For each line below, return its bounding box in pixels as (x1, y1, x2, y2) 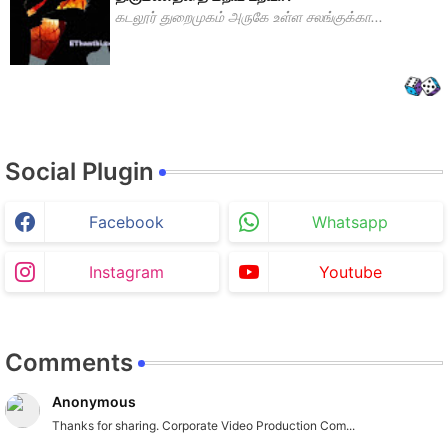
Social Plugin (5, 157, 154, 187)
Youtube (318, 262, 382, 283)
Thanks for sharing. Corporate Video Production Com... (52, 418, 355, 434)
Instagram (88, 262, 164, 283)
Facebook (88, 212, 164, 233)
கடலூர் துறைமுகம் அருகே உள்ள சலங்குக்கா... (115, 8, 383, 26)
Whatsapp (312, 212, 388, 233)
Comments (5, 348, 133, 378)
